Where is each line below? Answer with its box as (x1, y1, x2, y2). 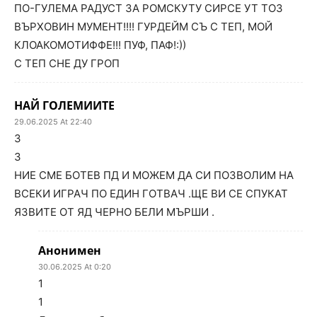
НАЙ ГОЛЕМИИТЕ (14, 98, 115, 113)
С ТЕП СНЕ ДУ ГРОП (14, 57, 120, 70)
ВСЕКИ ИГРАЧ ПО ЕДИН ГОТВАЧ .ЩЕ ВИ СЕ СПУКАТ (14, 187, 288, 200)
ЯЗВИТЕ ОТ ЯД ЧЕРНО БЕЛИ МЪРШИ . (14, 205, 214, 219)
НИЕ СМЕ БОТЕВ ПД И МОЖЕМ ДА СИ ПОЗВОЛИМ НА (14, 168, 294, 182)
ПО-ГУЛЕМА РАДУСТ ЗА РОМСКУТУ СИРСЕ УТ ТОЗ (14, 1, 283, 15)
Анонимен (38, 243, 101, 258)
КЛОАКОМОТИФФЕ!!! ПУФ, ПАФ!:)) (14, 38, 186, 52)
